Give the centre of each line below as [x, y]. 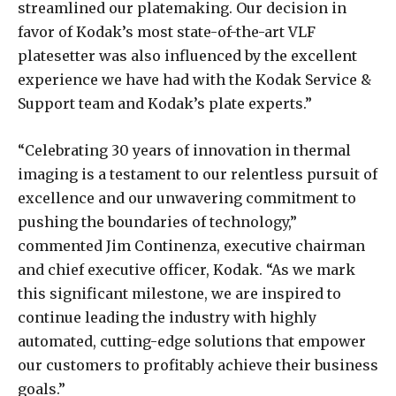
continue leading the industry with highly [167, 318]
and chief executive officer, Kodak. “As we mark [187, 270]
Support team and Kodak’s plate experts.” [165, 104]
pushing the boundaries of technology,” [157, 222]
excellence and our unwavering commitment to [187, 198]
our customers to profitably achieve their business [198, 366]
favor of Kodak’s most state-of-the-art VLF [167, 32]
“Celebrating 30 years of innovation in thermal [184, 151]
